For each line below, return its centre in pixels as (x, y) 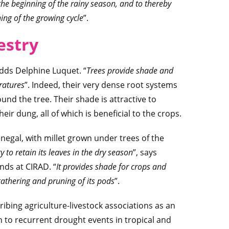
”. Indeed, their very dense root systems (101, 85)
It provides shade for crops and (111, 167)
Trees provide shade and (130, 71)
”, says (145, 152)
